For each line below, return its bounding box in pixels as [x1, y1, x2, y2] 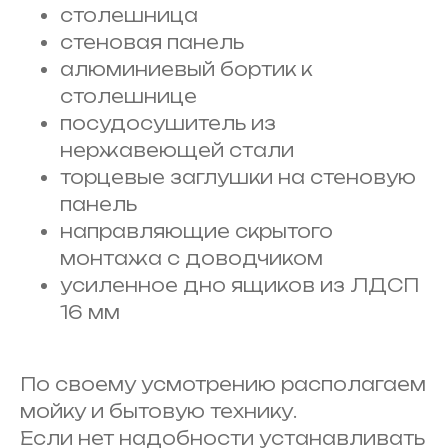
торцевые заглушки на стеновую [60, 165, 416, 188]
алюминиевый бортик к [60, 57, 312, 80]
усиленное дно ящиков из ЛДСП [60, 273, 419, 296]
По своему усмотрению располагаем [20, 372, 426, 395]
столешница [60, 3, 198, 26]
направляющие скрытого [60, 219, 333, 242]
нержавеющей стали [60, 138, 294, 161]
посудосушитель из [60, 111, 276, 134]
